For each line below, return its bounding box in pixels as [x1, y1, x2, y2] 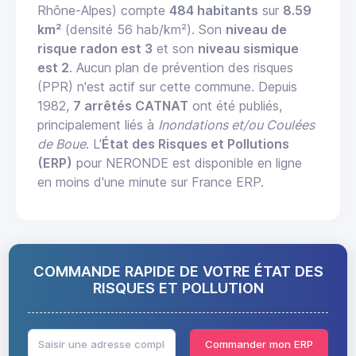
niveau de [226, 21, 287, 37]
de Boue [37, 135, 86, 152]
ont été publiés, [188, 97, 282, 114]
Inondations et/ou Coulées [158, 116, 315, 133]
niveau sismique [198, 40, 299, 56]
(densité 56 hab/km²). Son [61, 21, 226, 37]
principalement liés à [37, 116, 158, 133]
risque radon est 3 [37, 40, 153, 56]
